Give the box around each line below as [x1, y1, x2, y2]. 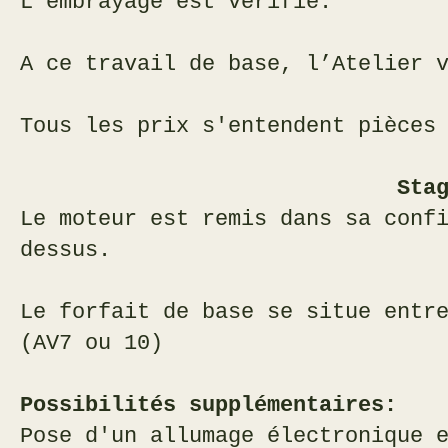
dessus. [20, 237, 111, 263]
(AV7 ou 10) [20, 330, 163, 356]
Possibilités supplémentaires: [20, 392, 397, 418]
